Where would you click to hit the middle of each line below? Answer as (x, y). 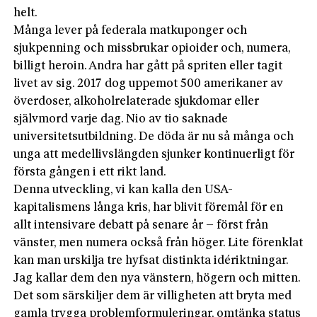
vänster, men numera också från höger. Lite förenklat (158, 243)
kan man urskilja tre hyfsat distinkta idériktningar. (151, 260)
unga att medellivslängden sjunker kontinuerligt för (154, 154)
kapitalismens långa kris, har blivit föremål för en (149, 207)
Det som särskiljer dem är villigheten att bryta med (153, 296)
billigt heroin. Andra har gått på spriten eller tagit (148, 66)
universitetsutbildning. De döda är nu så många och (154, 137)
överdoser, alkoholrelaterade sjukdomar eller (137, 101)
